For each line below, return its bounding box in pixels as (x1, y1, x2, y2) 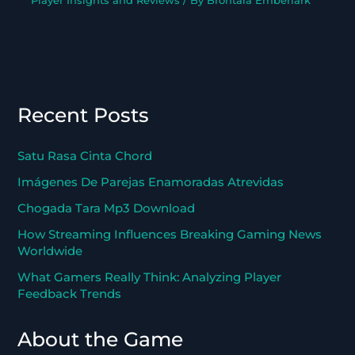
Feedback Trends (17, 287, 122, 302)
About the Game (17, 327, 184, 352)
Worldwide (17, 244, 83, 259)
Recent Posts (17, 102, 150, 127)
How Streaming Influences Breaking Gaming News (17, 227, 323, 242)
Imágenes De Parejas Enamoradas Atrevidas (17, 175, 284, 190)
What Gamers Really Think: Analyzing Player (17, 270, 282, 285)
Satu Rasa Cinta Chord (17, 149, 153, 164)
